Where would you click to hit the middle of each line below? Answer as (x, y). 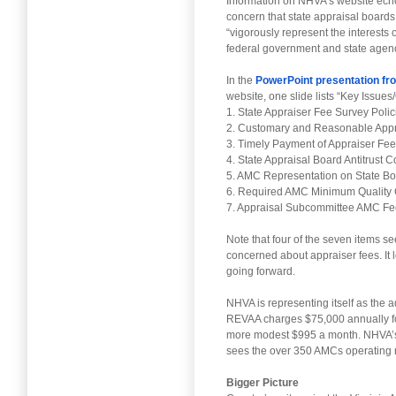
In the (241, 80)
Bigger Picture (263, 382)
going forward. (261, 271)
